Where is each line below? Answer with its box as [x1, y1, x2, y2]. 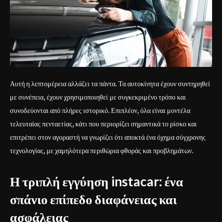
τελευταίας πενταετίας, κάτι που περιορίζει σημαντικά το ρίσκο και [10, 119, 197, 129]
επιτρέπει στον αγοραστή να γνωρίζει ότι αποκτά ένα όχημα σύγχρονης [10, 133, 206, 142]
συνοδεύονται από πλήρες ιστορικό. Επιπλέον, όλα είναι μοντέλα [10, 106, 190, 115]
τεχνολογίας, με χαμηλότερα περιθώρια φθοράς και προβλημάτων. [10, 146, 193, 156]
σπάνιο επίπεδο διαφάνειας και [10, 191, 177, 208]
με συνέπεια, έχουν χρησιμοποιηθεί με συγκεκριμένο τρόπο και [10, 93, 186, 102]
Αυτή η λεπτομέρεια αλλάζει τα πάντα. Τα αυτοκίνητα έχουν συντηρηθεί [10, 79, 210, 89]
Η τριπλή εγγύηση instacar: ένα [10, 173, 183, 190]
